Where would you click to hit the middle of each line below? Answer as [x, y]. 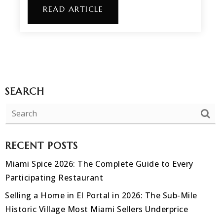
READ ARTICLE [73, 9]
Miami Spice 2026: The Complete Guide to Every [99, 164]
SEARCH [25, 92]
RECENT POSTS [41, 146]
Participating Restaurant [54, 178]
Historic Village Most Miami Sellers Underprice [96, 209]
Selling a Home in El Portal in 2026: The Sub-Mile [101, 196]
